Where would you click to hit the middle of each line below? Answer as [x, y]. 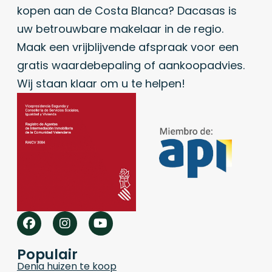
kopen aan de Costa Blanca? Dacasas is [127, 10]
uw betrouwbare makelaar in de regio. [120, 29]
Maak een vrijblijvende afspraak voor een [127, 47]
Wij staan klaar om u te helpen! [102, 83]
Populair [47, 254]
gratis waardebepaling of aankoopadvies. [131, 65]
